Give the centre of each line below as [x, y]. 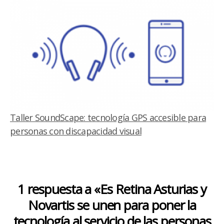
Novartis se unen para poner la [112, 205]
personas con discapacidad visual [76, 131]
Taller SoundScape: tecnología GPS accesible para [108, 118]
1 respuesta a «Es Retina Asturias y [112, 189]
